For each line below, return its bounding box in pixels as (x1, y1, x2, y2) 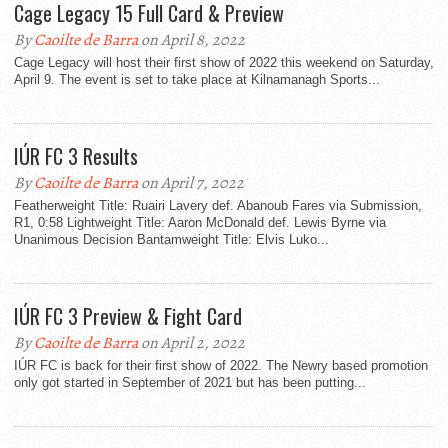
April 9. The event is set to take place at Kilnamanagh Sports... (14, 72, 380, 87)
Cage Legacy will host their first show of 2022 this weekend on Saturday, (14, 55, 434, 70)
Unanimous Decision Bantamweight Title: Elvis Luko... (14, 232, 329, 247)
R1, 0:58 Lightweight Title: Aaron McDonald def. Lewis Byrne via (14, 215, 386, 230)
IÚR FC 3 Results (14, 141, 138, 171)
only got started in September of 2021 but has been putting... (14, 375, 366, 390)
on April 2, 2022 (138, 332, 245, 354)
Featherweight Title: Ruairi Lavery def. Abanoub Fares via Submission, (14, 198, 422, 213)
